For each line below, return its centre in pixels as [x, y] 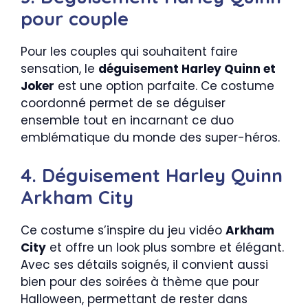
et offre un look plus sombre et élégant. [165, 247]
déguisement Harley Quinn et [187, 69]
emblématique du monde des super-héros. [150, 138]
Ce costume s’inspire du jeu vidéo [123, 230]
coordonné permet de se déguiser [123, 103]
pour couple [75, 19]
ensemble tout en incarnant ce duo [127, 121]
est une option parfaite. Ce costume [164, 86]
